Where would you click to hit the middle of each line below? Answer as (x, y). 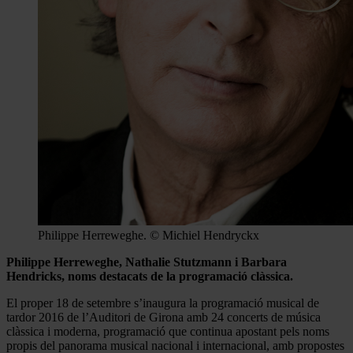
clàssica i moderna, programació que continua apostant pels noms (168, 331)
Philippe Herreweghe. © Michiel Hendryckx (149, 235)
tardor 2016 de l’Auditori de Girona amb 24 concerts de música (163, 317)
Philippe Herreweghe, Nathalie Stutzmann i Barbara (147, 262)
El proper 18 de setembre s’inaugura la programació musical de (163, 303)
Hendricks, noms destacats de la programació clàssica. (150, 276)
